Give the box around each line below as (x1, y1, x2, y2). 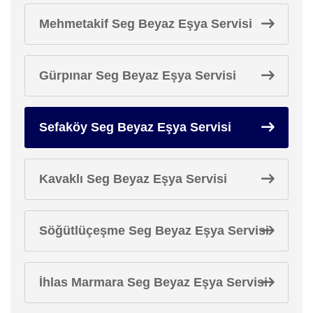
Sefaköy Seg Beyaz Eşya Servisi (39, 119, 231, 134)
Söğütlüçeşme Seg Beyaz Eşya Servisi (39, 223, 269, 238)
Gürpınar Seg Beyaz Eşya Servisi (39, 68, 236, 82)
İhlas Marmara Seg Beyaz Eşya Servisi (39, 275, 268, 289)
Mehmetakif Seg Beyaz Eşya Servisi (39, 16, 252, 31)
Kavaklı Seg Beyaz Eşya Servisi (39, 171, 227, 186)
